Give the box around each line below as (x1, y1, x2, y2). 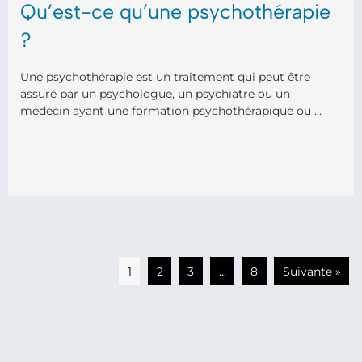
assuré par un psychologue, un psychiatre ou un (20, 86, 290, 101)
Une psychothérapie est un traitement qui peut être (20, 69, 310, 84)
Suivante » (282, 263, 341, 279)
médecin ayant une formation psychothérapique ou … (20, 103, 322, 118)
